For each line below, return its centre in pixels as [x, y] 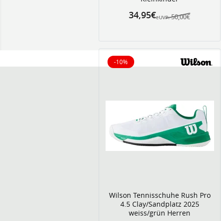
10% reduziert [139, 66]
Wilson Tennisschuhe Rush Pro [160, 195]
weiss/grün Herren [160, 213]
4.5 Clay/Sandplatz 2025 [160, 204]
